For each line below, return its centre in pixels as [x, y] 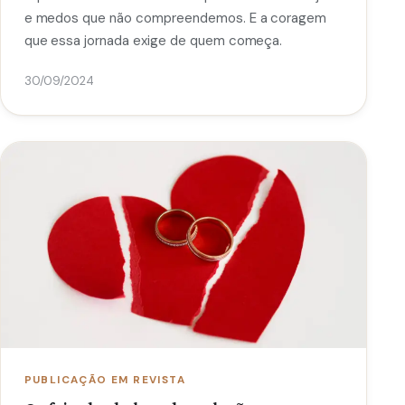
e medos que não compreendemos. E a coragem [175, 19]
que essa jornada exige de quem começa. [153, 41]
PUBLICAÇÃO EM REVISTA [105, 380]
